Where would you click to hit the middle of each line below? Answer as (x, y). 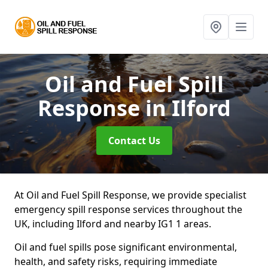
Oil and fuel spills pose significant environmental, (126, 247)
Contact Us (134, 141)
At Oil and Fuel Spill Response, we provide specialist (130, 195)
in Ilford (188, 108)
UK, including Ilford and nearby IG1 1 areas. (113, 224)
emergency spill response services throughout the (128, 209)
